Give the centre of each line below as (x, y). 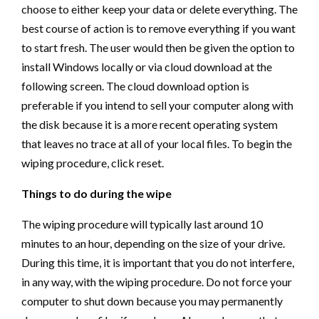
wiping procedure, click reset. (93, 163)
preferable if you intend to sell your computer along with (157, 105)
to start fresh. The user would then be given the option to (158, 48)
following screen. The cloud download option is (135, 86)
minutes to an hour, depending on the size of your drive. (153, 244)
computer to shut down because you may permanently (152, 301)
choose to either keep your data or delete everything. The (159, 9)
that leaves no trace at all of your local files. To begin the (157, 144)
